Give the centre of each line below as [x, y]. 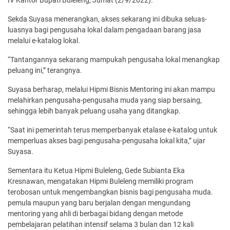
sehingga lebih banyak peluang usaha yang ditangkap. [94, 111]
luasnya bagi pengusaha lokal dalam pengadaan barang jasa [104, 30]
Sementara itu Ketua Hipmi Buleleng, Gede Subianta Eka [96, 171]
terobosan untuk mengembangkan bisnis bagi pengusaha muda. [110, 192]
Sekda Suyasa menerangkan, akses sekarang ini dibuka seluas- [107, 19]
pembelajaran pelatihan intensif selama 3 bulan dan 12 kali [101, 225]
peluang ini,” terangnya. [45, 71]
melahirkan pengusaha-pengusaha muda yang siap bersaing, [105, 100]
